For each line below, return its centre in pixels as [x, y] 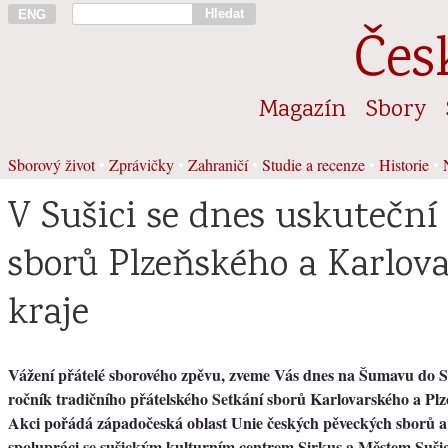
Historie [404, 164]
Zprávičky [141, 164]
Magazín [302, 110]
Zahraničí [218, 164]
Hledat [224, 13]
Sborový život [51, 164]
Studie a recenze [313, 164]
